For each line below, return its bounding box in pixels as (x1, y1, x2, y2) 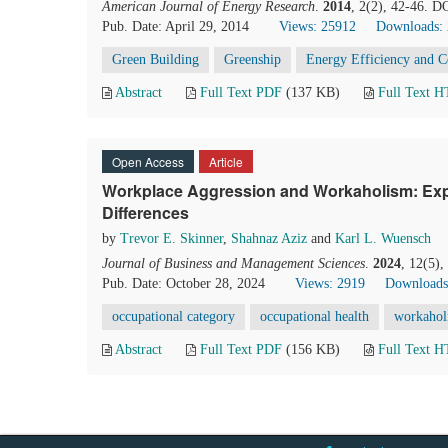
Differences (102, 201, 189, 224)
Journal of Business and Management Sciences (102, 256, 365, 271)
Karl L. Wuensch (335, 231, 431, 246)
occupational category (112, 309, 235, 324)
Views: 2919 (295, 276, 365, 291)
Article (209, 153, 243, 170)
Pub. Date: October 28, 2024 (102, 276, 265, 291)
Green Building (112, 52, 199, 67)
